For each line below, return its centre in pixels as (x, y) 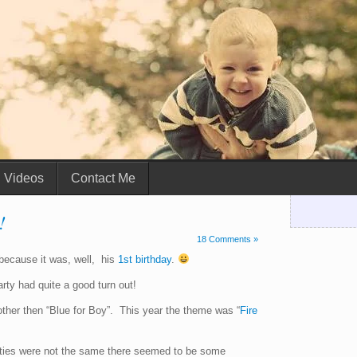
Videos (24, 178)
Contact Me (103, 178)
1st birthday (145, 259)
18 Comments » (228, 239)
